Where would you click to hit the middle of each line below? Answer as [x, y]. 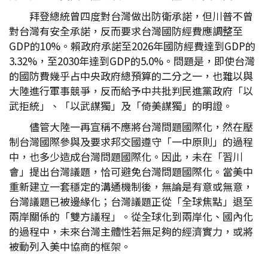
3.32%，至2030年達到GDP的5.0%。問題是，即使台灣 [132, 61]
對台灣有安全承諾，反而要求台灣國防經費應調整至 [126, 31]
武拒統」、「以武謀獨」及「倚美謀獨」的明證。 [121, 106]
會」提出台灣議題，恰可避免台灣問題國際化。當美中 [131, 171]
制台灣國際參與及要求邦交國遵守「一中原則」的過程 [131, 141]
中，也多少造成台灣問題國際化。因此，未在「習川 [126, 156]
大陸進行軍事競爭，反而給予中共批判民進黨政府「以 [131, 91]
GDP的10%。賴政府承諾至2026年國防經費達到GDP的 [132, 46]
